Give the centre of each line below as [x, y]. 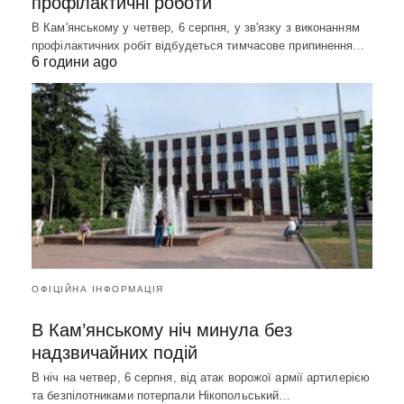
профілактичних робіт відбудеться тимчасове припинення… [198, 46]
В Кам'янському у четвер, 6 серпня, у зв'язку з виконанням [196, 28]
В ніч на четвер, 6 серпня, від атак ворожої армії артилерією [201, 377]
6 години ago [74, 62]
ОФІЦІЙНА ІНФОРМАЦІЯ [98, 289]
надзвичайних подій [115, 352]
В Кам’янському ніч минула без [162, 330]
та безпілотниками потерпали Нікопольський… [161, 395]
